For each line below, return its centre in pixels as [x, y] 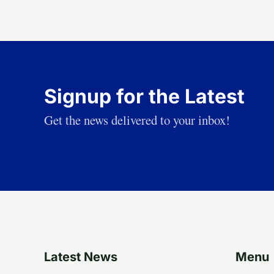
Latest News [81, 257]
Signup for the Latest [144, 96]
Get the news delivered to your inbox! [137, 120]
